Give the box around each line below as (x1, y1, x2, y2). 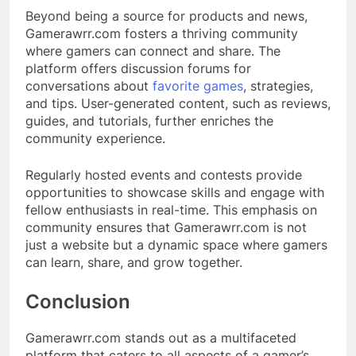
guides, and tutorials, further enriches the (25, 112, 273, 129)
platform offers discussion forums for (25, 60, 251, 76)
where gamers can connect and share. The (25, 42, 281, 59)
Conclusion (25, 289, 130, 313)
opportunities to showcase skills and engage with (25, 184, 324, 200)
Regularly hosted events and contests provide (25, 166, 302, 183)
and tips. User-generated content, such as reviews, (25, 95, 331, 111)
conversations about (25, 77, 153, 94)
